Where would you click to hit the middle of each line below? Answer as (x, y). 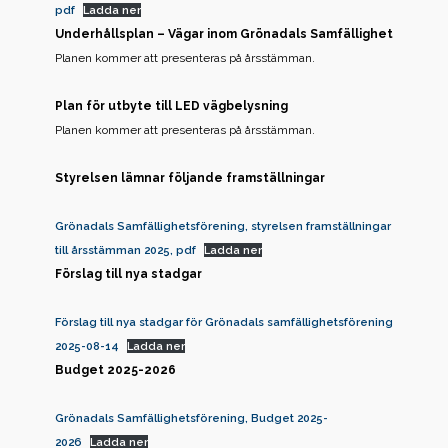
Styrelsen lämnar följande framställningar (190, 178)
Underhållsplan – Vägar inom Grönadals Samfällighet (224, 34)
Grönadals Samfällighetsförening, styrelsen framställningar (223, 226)
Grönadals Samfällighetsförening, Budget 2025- (191, 418)
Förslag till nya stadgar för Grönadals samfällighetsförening (224, 322)
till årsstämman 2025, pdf (125, 250)
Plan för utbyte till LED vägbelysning (171, 106)
